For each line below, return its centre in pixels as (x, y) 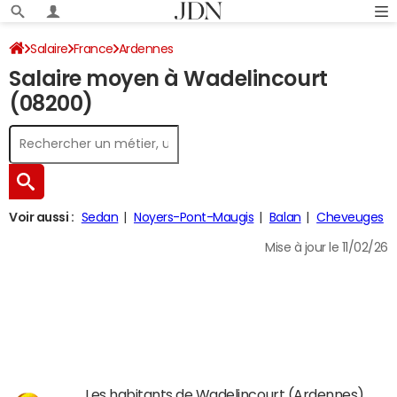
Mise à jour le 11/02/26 (327, 247)
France (93, 49)
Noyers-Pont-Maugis (194, 217)
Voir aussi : (42, 217)
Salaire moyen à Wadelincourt (168, 79)
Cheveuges (350, 217)
